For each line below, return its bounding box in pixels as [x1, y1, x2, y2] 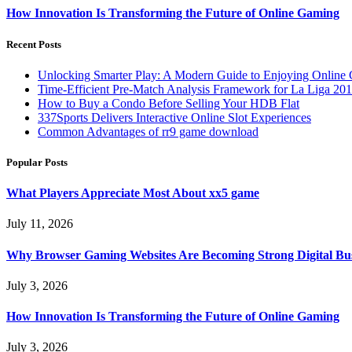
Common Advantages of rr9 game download [38, 124, 258, 138]
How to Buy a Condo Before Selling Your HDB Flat [38, 96, 299, 110]
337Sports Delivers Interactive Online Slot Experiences [38, 110, 311, 124]
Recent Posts [6, 38, 61, 50]
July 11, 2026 [6, 217, 73, 231]
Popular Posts [6, 156, 68, 168]
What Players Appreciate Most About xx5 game [6, 186, 259, 200]
